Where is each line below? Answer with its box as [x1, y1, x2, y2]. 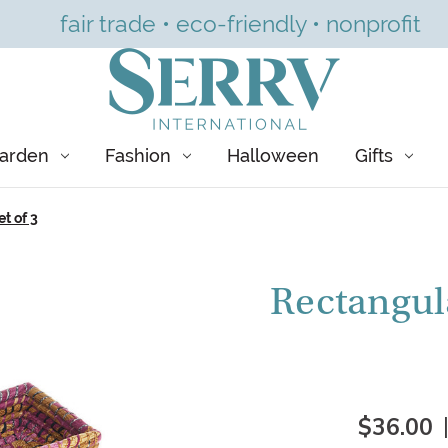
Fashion [105, 145, 171, 166]
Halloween [227, 145, 319, 166]
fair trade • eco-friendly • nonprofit [59, 11, 421, 37]
